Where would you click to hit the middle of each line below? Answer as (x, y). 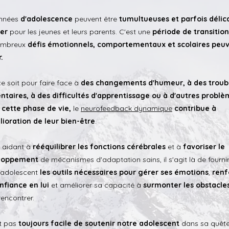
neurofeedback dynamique (127, 109)
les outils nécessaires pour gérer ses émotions (123, 173)
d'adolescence (48, 19)
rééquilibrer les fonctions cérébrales (99, 147)
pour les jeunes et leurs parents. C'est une (80, 32)
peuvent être (97, 19)
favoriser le (204, 147)
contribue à (195, 109)
